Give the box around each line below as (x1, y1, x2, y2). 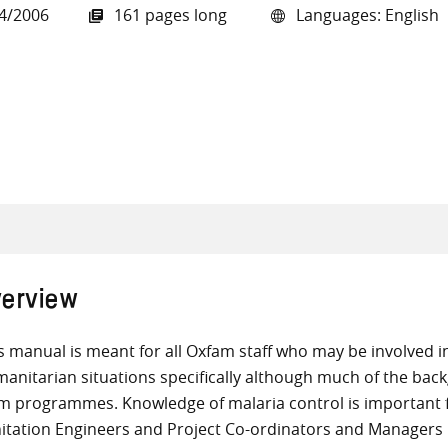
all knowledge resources (222, 124, 407, 147)
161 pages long (110, 4, 231, 27)
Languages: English (292, 4, 439, 27)
